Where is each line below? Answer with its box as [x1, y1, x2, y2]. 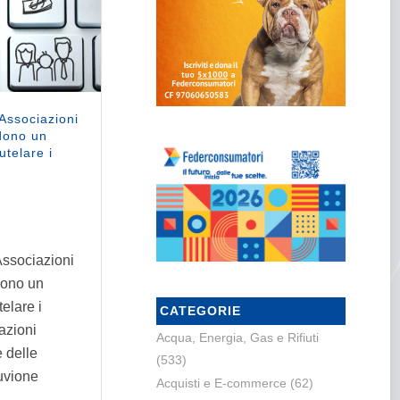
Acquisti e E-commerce [155, 376, 287, 391]
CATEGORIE [159, 304, 241, 319]
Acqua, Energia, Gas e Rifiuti [155, 330, 319, 346]
